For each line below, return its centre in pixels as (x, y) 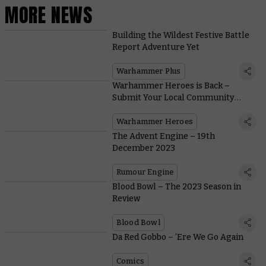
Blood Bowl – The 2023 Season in (176, 186)
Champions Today (147, 109)
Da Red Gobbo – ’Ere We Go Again (178, 237)
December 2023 (143, 148)
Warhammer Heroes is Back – (171, 85)
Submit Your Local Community (173, 97)
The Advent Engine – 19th (163, 136)
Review (126, 198)
